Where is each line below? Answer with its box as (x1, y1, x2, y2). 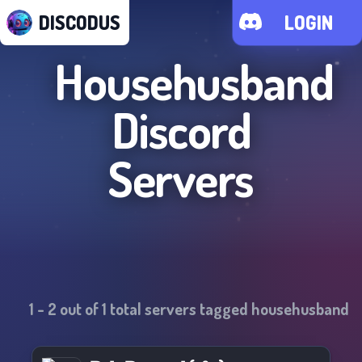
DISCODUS (39, 10, 120, 35)
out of (57, 298, 102, 319)
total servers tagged (107, 298, 251, 319)
